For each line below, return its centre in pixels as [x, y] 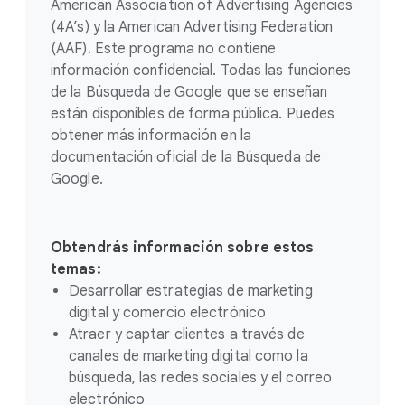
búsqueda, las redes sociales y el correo [201, 378]
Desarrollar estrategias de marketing [191, 291]
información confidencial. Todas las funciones [201, 71]
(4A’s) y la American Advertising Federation [192, 27]
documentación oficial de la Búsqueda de [186, 157]
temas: [76, 269]
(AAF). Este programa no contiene [164, 49]
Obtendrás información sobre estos [183, 248]
